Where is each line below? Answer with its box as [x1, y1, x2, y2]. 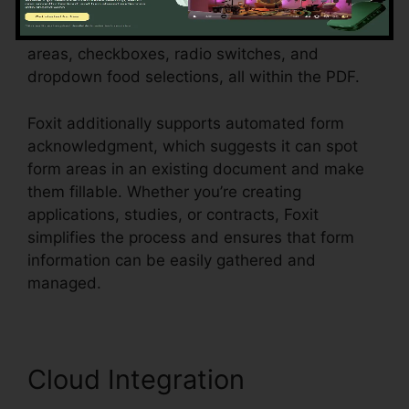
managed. [27, 273, 101, 292]
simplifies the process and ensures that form [27, 227, 354, 246]
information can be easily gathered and [27, 250, 316, 269]
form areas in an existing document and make [27, 159, 364, 178]
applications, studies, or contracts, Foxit [27, 204, 319, 224]
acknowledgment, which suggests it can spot [27, 136, 358, 155]
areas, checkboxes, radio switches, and [27, 45, 319, 64]
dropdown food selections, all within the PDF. [27, 68, 360, 87]
